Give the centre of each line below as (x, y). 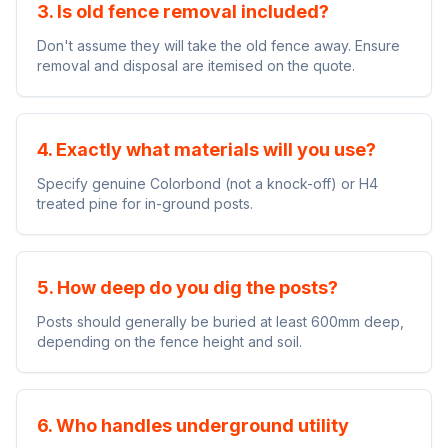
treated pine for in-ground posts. (145, 203)
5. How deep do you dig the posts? (187, 287)
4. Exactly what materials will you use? (206, 149)
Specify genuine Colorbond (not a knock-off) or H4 (207, 183)
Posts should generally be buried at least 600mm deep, (220, 321)
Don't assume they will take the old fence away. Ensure (218, 45)
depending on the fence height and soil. (169, 341)
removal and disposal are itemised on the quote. (196, 65)
